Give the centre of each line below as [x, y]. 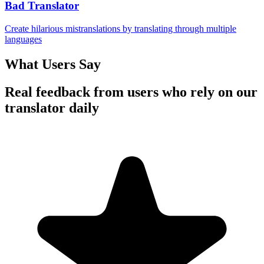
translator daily [52, 108]
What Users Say [53, 64]
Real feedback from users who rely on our [131, 92]
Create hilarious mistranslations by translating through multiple [121, 29]
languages [23, 39]
